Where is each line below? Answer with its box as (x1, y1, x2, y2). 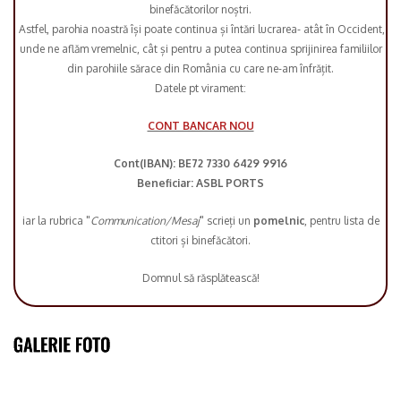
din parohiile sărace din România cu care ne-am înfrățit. (67, 62, 334, 76)
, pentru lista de (303, 214, 380, 228)
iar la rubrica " (21, 214, 90, 228)
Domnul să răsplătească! (141, 271, 260, 286)
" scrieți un (199, 214, 253, 228)
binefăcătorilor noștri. (149, 3, 252, 17)
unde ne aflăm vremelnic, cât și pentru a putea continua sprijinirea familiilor (19, 42, 382, 56)
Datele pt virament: (155, 81, 246, 96)
